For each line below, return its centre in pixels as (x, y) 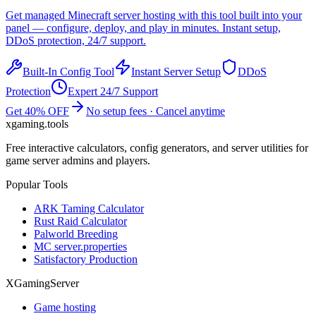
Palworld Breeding (76, 234)
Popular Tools (37, 185)
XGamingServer (42, 284)
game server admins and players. (78, 161)
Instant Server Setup (176, 72)
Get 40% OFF (37, 111)
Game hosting (65, 308)
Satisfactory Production (86, 260)
